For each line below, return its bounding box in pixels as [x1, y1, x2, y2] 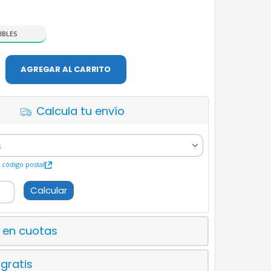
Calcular [30, 184, 67, 197]
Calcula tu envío [36, 103, 125, 119]
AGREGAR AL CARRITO [21, 64, 111, 76]
